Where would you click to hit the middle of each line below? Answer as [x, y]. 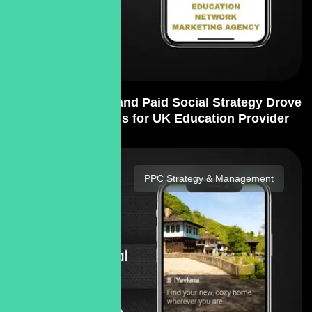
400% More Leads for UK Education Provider [156, 118]
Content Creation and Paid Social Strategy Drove [156, 102]
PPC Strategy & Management [209, 178]
